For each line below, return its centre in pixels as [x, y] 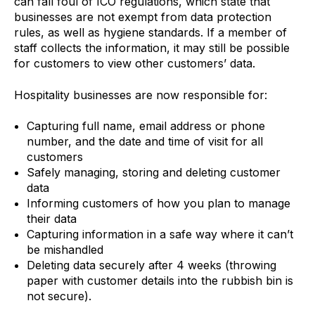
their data [51, 219]
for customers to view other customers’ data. [135, 64]
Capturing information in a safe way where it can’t [160, 234]
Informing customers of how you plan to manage [158, 204]
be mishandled [65, 250]
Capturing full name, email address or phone [146, 126]
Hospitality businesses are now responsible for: [141, 95]
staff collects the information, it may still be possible [152, 48]
